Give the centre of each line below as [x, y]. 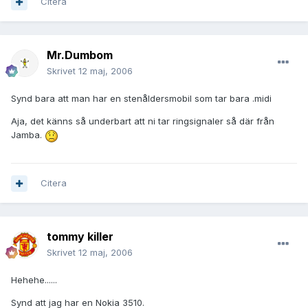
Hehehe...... [34, 280]
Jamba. [28, 135]
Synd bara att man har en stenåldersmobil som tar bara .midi [141, 99]
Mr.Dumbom [80, 55]
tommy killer [80, 237]
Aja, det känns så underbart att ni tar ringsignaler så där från [143, 121]
